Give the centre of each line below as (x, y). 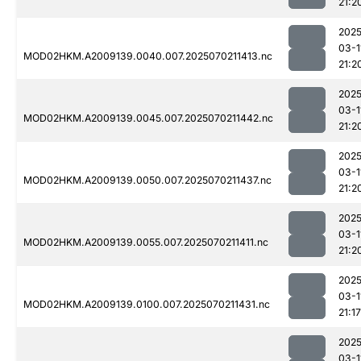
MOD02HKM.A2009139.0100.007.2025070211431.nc (147, 305)
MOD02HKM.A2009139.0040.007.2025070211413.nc (148, 56)
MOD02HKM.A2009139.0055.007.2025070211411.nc (146, 243)
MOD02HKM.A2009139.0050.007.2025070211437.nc (147, 180)
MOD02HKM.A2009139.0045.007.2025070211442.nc (148, 118)
